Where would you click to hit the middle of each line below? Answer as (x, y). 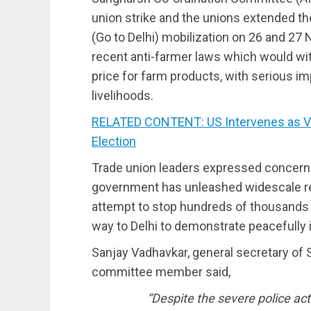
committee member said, (161, 271)
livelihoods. (123, 95)
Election (114, 141)
